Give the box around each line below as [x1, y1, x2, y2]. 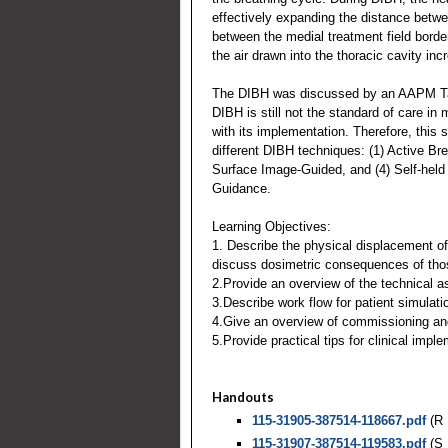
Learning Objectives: [212, 218, 331, 234]
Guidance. [212, 180, 271, 196]
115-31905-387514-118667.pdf [252, 412, 426, 428]
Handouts [212, 388, 274, 405]
